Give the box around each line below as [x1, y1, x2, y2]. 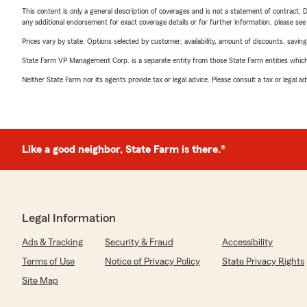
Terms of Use [22, 257, 75, 267]
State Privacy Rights [222, 257, 304, 267]
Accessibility [222, 238, 273, 247]
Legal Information [22, 212, 116, 224]
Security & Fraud [105, 238, 173, 247]
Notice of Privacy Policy [105, 257, 200, 267]
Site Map [22, 276, 58, 286]
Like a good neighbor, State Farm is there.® [22, 144, 225, 155]
